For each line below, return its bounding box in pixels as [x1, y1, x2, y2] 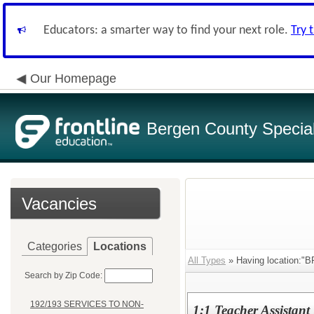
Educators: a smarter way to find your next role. [43, 24, 291, 37]
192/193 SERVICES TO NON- [30, 299, 144, 310]
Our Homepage [30, 71, 116, 86]
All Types [188, 255, 226, 266]
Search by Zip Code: [25, 271, 102, 280]
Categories [27, 240, 82, 252]
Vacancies [22, 194, 97, 213]
